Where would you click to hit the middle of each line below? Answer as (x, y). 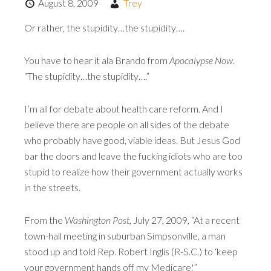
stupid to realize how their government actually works (133, 171)
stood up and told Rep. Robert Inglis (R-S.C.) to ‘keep (131, 251)
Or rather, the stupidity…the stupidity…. (104, 28)
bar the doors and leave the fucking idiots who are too (133, 156)
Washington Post (97, 220)
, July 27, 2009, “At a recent (184, 220)
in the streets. (52, 187)
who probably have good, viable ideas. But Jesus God (132, 140)
